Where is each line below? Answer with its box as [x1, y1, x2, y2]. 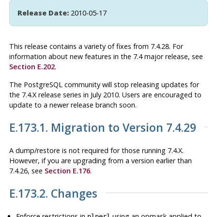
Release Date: [17, 8, 69, 17]
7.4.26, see [9, 166, 45, 175]
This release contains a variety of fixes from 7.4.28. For [9, 41, 183, 51]
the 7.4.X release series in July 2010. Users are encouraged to [9, 90, 201, 99]
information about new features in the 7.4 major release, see [9, 51, 203, 61]
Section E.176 [44, 166, 90, 175]
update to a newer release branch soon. [9, 100, 137, 109]
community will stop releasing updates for [62, 79, 199, 89]
